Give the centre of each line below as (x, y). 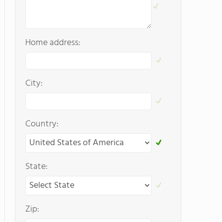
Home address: (53, 43)
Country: (42, 124)
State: (36, 167)
